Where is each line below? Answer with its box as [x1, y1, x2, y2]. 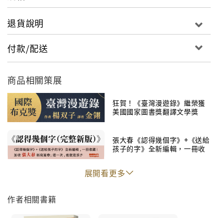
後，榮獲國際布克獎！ [112, 115, 184, 125]
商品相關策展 [7, 73, 62, 86]
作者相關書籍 [7, 193, 56, 205]
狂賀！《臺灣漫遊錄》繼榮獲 [112, 97, 206, 108]
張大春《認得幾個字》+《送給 [112, 134, 210, 145]
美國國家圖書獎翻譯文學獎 [112, 106, 199, 116]
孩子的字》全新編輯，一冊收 [112, 143, 206, 153]
